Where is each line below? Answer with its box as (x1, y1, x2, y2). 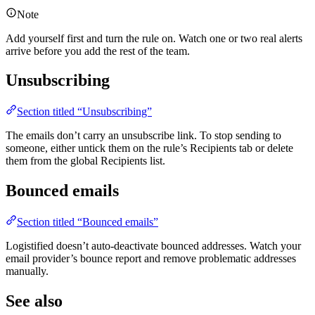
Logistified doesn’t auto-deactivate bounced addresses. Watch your (6, 240, 301, 252)
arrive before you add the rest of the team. (6, 44, 190, 57)
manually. (6, 265, 49, 278)
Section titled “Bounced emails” (17, 216, 158, 229)
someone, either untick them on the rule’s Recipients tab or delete (6, 142, 293, 155)
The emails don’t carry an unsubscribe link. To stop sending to (6, 129, 281, 142)
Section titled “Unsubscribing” (17, 105, 152, 118)
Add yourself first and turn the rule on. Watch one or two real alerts (6, 32, 302, 44)
